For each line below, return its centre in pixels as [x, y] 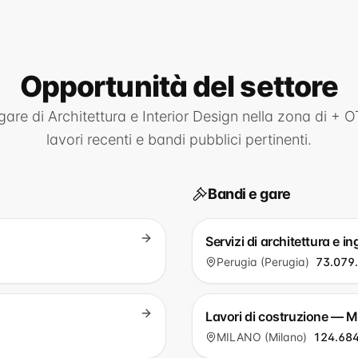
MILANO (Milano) [262, 337]
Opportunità [106, 86]
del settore [266, 86]
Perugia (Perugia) [263, 262]
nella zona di [284, 116]
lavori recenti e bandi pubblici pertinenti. [179, 139]
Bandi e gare [249, 194]
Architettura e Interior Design [143, 116]
